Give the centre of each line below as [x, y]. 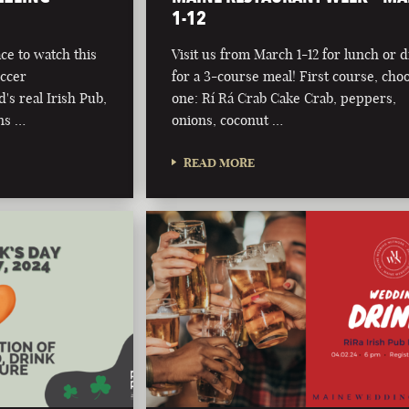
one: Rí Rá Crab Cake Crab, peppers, [284, 98]
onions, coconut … [228, 120]
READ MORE [220, 162]
